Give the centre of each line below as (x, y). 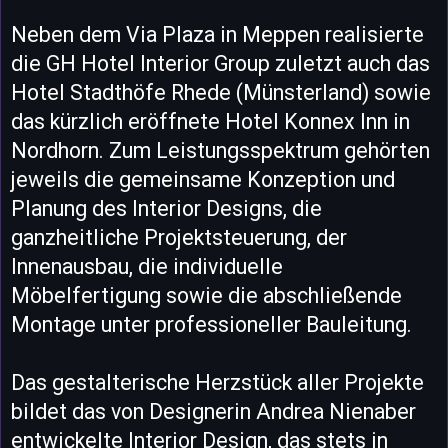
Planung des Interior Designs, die (166, 208)
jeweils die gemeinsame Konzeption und (203, 179)
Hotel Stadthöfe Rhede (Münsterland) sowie (221, 92)
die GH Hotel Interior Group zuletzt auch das (220, 63)
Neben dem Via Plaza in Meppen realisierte (217, 34)
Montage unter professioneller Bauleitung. (211, 324)
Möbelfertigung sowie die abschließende (206, 295)
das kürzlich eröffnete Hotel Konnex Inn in (210, 121)
